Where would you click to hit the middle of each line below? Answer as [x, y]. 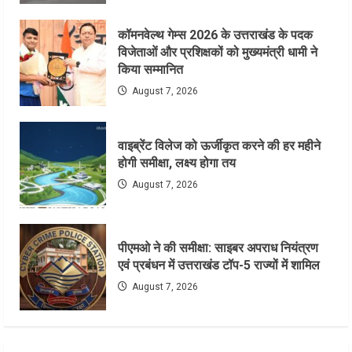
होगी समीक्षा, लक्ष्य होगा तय [177, 163]
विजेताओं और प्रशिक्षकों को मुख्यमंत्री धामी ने [218, 53]
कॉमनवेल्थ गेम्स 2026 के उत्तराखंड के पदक [215, 35]
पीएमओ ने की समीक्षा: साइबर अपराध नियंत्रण [218, 248]
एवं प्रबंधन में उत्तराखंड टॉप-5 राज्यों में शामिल [219, 266]
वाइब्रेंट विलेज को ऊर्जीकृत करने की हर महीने [219, 146]
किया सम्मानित [150, 70]
